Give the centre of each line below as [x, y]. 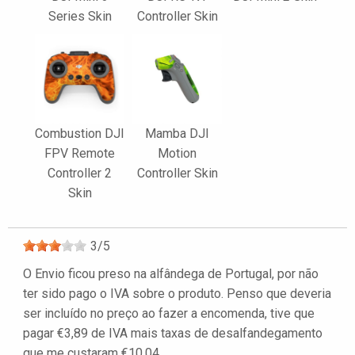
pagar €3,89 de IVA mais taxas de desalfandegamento [173, 333]
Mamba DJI [177, 133]
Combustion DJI [80, 133]
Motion [177, 153]
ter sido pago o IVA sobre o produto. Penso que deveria [177, 293]
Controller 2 [80, 173]
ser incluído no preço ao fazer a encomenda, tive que [169, 313]
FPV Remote [80, 153]
